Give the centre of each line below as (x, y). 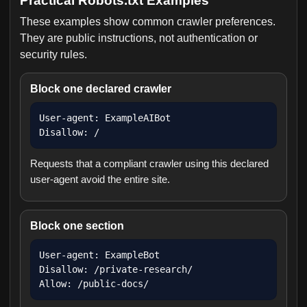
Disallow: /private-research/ (116, 269)
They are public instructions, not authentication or (139, 38)
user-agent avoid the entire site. (100, 179)
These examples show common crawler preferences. (148, 22)
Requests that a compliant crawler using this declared (149, 163)
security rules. (53, 54)
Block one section (77, 226)
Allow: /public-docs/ (94, 284)
